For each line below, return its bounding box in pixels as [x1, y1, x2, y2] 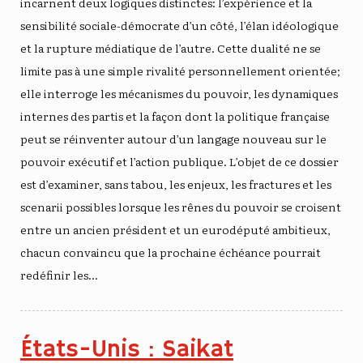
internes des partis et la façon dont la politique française [20, 107, 330, 124]
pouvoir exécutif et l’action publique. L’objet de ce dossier [20, 152, 339, 169]
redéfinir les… [20, 266, 98, 283]
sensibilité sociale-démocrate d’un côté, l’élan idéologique [20, 16, 339, 33]
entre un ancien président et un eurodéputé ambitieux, [20, 220, 331, 237]
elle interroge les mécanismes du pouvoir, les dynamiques [20, 84, 338, 101]
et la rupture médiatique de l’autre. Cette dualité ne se [20, 39, 321, 56]
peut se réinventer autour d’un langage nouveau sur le [20, 130, 327, 147]
